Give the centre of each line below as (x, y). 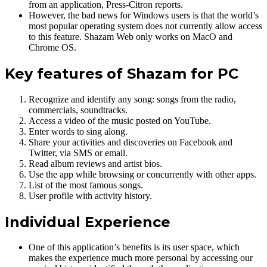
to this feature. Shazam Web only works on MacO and (131, 36)
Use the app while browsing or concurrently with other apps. (142, 174)
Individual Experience (88, 222)
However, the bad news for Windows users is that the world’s (144, 15)
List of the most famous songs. (86, 185)
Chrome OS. (52, 47)
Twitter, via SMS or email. (78, 153)
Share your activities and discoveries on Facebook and (131, 142)
